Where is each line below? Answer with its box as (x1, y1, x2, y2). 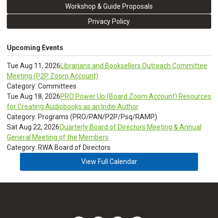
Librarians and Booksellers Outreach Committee (60, 62, 207, 70)
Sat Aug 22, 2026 (7, 123, 59, 131)
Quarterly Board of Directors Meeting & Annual (59, 123, 201, 131)
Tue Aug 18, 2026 (7, 92, 60, 100)
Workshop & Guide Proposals (65, 2, 153, 10)
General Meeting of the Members (7, 133, 109, 141)
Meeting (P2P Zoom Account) (7, 72, 98, 80)
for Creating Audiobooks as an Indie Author (7, 103, 139, 110)
